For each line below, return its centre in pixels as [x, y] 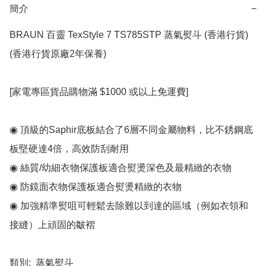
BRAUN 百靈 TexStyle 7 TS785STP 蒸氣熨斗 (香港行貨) [129, 35]
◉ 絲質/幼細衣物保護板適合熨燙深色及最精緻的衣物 [121, 168]
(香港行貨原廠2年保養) [58, 54]
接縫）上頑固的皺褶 [52, 225]
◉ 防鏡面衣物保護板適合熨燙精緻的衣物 [96, 187]
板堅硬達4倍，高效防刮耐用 [69, 149]
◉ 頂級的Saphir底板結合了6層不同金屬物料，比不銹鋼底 [131, 130]
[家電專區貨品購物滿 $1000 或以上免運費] [99, 92]
